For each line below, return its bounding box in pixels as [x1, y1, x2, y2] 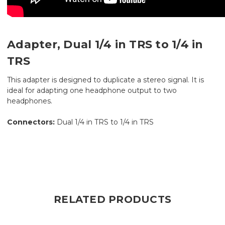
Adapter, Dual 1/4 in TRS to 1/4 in [7, 37, 203, 51]
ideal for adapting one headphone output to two [7, 85, 177, 95]
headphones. [7, 96, 52, 105]
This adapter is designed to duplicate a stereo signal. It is [7, 75, 204, 84]
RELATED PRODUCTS [54, 193, 171, 205]
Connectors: [7, 117, 55, 127]
